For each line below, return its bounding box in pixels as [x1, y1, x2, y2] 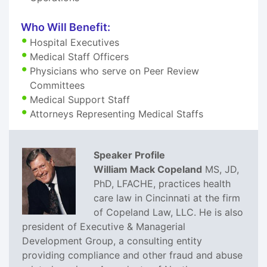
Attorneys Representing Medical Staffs [30, 107, 203, 120]
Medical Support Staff [30, 93, 130, 105]
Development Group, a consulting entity [22, 234, 202, 247]
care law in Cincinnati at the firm [94, 191, 240, 204]
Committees [30, 79, 85, 91]
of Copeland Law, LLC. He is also [94, 206, 243, 218]
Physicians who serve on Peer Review [30, 64, 199, 77]
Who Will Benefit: [21, 20, 110, 33]
